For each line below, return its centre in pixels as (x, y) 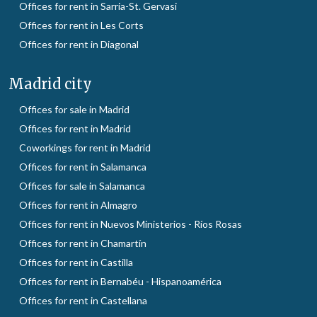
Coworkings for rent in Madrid (85, 147)
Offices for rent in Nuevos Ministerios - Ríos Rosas (131, 224)
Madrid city (50, 83)
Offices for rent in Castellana (83, 300)
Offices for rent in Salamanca (83, 166)
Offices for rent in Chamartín (83, 243)
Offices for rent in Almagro (78, 204)
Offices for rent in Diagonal (79, 44)
